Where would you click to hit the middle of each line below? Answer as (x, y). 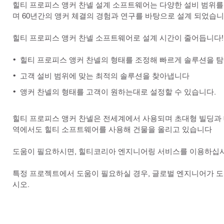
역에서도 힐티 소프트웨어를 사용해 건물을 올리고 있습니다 (112, 129)
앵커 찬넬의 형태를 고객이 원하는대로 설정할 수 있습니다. (118, 92)
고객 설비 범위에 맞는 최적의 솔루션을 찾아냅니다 (105, 76)
